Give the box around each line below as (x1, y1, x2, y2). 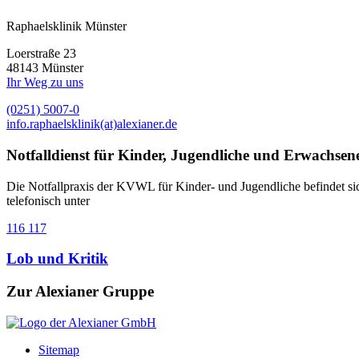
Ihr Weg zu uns (6, 75, 83, 90)
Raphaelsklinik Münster (6, 19, 127, 34)
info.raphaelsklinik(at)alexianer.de (6, 117, 177, 131)
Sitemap (38, 342, 79, 357)
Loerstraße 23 (6, 46, 76, 61)
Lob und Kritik (6, 250, 108, 268)
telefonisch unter (6, 193, 90, 208)
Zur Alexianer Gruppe (6, 282, 154, 300)
